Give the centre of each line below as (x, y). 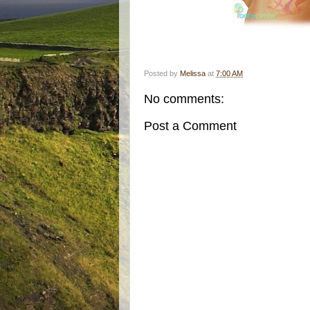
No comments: (184, 99)
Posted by (162, 73)
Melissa (193, 73)
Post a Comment (190, 126)
